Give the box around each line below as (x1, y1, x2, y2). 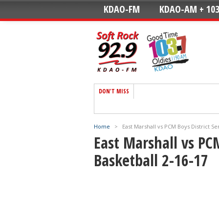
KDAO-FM (104, 2, 140, 16)
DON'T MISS (99, 87, 129, 95)
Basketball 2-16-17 (94, 149, 208, 171)
